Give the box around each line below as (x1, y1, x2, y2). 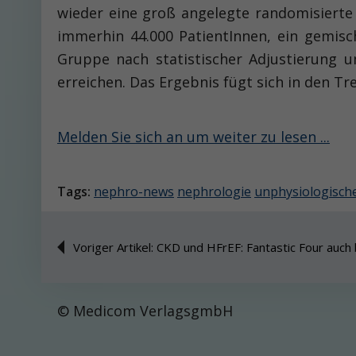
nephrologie (177, 183, 251, 200)
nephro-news (94, 183, 174, 200)
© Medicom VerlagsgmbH (57, 301, 233, 320)
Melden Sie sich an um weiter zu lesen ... (57, 127, 330, 146)
